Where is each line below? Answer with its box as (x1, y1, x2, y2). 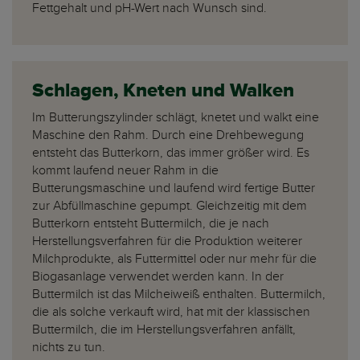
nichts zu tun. (32, 339, 108, 356)
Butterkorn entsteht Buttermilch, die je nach (32, 215, 269, 232)
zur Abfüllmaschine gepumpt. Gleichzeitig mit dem (32, 198, 307, 215)
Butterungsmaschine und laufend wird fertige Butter (32, 180, 315, 197)
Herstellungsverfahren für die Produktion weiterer (32, 233, 302, 250)
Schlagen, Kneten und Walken (32, 79, 294, 104)
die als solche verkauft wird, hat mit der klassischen (32, 304, 310, 321)
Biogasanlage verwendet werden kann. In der (32, 268, 284, 285)
